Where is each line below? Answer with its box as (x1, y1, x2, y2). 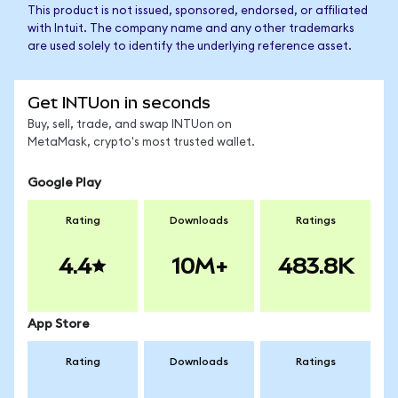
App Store (28, 318, 90, 330)
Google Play (28, 177, 101, 189)
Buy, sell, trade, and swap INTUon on (28, 119, 232, 131)
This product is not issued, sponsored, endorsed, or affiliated (28, 5, 368, 17)
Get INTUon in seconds (28, 93, 211, 112)
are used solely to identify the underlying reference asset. (28, 41, 352, 52)
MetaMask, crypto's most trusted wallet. (28, 137, 255, 148)
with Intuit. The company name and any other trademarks (28, 23, 354, 35)
